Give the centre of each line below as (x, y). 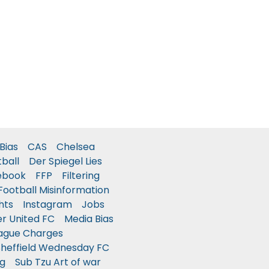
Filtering (80, 176)
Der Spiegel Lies (65, 161)
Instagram (47, 204)
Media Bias (89, 219)
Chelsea (76, 147)
